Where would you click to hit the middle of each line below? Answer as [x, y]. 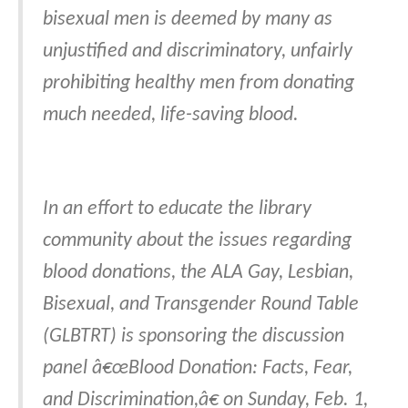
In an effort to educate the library [177, 209]
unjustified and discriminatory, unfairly [198, 52]
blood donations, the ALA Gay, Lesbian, [198, 273]
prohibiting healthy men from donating [199, 84]
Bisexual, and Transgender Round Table [201, 305]
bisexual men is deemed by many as [188, 20]
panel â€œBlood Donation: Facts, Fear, [198, 369]
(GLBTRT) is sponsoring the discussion [194, 337]
